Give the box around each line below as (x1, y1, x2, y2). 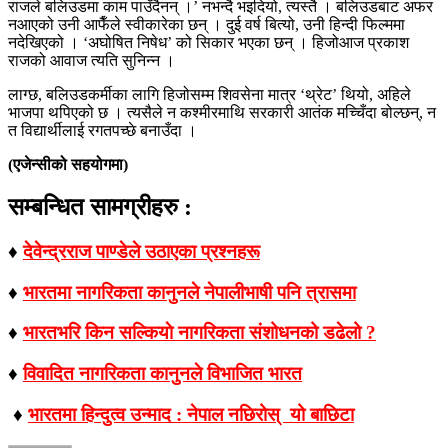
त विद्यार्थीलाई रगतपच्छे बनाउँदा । (8, 122, 197, 140)
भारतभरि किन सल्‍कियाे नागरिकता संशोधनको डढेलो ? (23, 322, 376, 344)
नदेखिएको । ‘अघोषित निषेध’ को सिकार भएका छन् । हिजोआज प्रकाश (8, 34, 409, 52)
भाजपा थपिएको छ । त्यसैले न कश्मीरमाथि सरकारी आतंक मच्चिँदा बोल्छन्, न (8, 104, 436, 122)
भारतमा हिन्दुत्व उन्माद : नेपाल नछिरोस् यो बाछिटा (28, 403, 354, 425)
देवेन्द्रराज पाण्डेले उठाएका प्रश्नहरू (23, 240, 260, 262)
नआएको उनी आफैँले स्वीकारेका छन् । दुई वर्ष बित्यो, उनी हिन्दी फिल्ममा (8, 16, 405, 34)
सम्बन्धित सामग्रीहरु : (8, 194, 192, 220)
